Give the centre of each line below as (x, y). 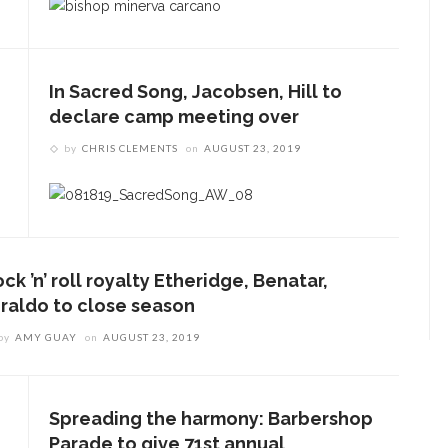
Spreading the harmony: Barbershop (211, 418)
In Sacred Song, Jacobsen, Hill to (195, 92)
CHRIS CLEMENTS (130, 148)
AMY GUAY (46, 336)
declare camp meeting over (174, 117)
